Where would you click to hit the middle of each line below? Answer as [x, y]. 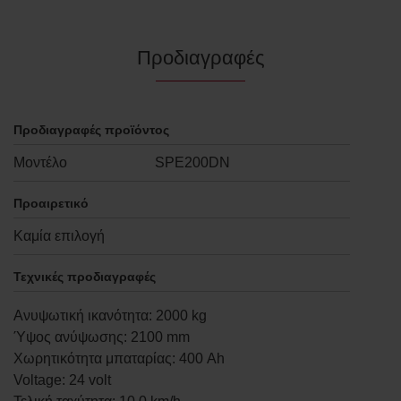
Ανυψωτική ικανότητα [81, 315]
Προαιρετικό [51, 203]
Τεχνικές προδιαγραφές [85, 276]
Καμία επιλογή [59, 235]
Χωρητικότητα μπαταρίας [93, 358]
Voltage [38, 380]
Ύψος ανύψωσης [68, 337]
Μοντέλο [40, 162]
